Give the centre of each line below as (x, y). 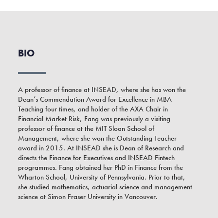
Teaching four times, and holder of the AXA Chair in (93, 109)
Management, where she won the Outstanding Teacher (98, 138)
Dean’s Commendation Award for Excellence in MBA (95, 100)
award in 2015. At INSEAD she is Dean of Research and (101, 148)
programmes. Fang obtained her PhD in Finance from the (101, 168)
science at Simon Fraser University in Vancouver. (88, 197)
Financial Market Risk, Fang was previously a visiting (94, 119)
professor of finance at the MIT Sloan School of (86, 129)
